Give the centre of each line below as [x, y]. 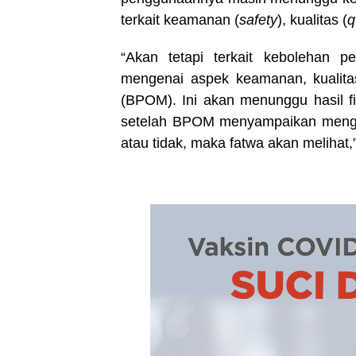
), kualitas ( [312, 20]
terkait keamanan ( [180, 20]
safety [258, 20]
